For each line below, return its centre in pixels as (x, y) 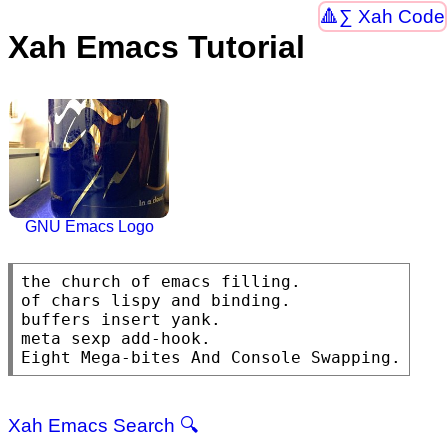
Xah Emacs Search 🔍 (103, 426)
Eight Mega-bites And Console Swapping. (211, 358)
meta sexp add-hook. (116, 339)
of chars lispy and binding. (156, 301)
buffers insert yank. (121, 320)
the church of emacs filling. (161, 282)
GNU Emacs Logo (89, 227)
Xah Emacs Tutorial (156, 47)
